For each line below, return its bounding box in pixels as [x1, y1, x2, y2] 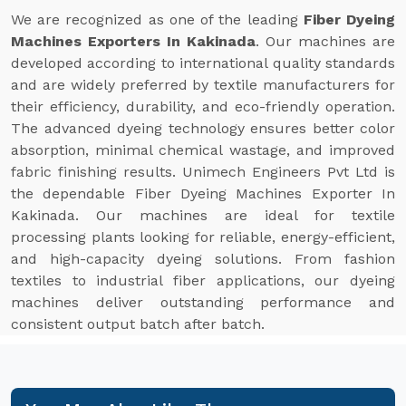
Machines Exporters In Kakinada [11, 33, 256, 50]
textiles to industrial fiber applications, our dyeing [11, 272, 395, 289]
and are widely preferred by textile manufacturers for [11, 76, 395, 93]
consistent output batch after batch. [11, 315, 265, 333]
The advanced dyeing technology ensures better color [11, 120, 395, 137]
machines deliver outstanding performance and [11, 294, 395, 311]
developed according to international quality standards [11, 54, 395, 72]
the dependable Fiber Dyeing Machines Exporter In [11, 185, 395, 202]
